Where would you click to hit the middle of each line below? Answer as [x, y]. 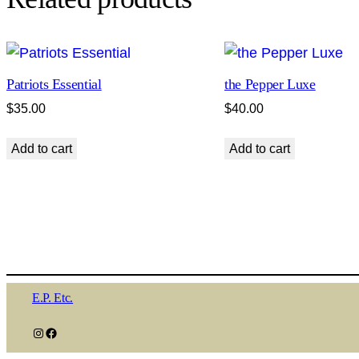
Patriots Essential [54, 84]
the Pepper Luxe [270, 84]
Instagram [36, 332]
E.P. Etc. [53, 298]
